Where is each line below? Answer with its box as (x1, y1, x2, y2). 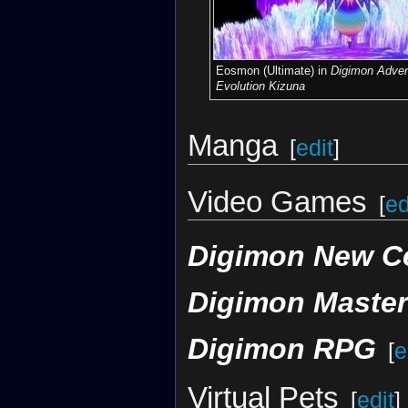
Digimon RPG (187, 332, 376, 366)
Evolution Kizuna (215, 79, 305, 94)
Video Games (187, 184, 367, 219)
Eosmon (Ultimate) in (215, 64, 331, 78)
